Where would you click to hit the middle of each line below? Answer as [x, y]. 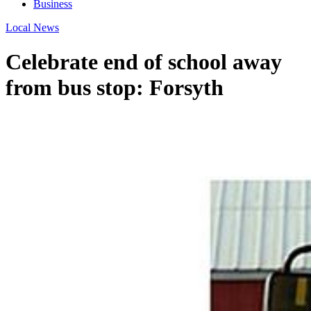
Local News [32, 28]
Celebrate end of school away [144, 61]
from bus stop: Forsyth [115, 87]
